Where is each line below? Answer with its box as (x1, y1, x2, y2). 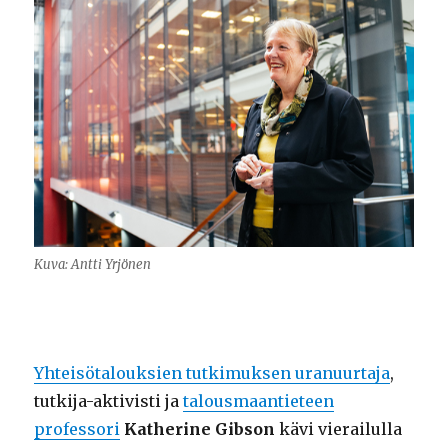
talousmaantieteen (183, 390, 335, 411)
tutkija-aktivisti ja (34, 390, 184, 411)
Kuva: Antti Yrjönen (34, 255, 152, 273)
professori (34, 418, 121, 439)
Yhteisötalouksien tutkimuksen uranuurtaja (34, 362, 391, 383)
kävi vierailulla (275, 418, 403, 439)
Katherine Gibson (124, 418, 276, 439)
